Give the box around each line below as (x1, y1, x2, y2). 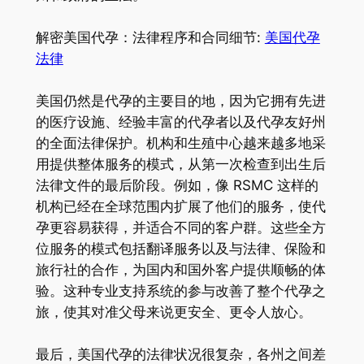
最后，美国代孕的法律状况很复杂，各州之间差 (35, 345, 326, 362)
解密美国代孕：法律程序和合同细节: (35, 28, 265, 45)
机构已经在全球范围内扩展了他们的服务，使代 (35, 197, 326, 214)
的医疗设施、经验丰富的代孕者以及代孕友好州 (35, 113, 326, 130)
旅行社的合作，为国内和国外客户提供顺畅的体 (35, 261, 326, 278)
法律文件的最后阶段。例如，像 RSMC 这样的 (35, 176, 318, 193)
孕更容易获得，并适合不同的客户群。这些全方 (35, 219, 326, 236)
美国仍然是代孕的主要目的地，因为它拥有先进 (35, 92, 326, 109)
